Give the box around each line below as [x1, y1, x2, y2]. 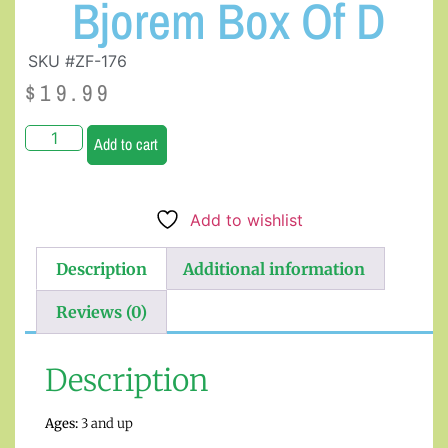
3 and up [78, 414, 133, 432]
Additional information [182, 258, 365, 279]
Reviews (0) [56, 302, 148, 323]
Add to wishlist [190, 209, 303, 230]
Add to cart [94, 132, 159, 155]
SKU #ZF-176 [28, 51, 127, 72]
